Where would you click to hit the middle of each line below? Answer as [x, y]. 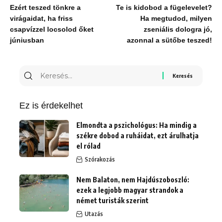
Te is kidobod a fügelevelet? [164, 7]
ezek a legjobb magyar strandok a [130, 190]
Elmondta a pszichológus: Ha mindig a [137, 125]
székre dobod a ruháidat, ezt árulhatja [138, 135]
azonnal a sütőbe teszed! [169, 40]
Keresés [54, 72]
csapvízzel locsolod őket [52, 29]
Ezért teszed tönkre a [45, 7]
